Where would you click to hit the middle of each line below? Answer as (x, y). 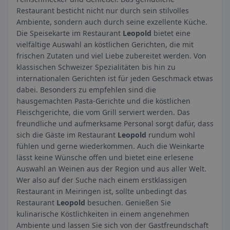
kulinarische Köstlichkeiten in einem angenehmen (103, 214)
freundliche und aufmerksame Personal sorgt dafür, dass (115, 123)
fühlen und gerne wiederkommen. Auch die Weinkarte (110, 146)
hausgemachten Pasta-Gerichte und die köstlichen (103, 101)
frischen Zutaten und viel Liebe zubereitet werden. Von (111, 56)
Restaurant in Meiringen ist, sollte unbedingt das (102, 191)
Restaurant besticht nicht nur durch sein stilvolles (103, 11)
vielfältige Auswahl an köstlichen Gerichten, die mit (105, 44)
